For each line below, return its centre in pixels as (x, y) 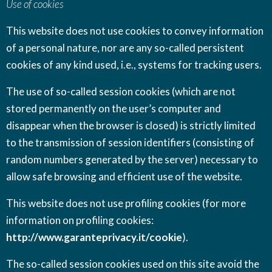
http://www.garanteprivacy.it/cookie (94, 237)
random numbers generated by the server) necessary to (132, 159)
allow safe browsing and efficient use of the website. (124, 176)
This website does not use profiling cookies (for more (126, 203)
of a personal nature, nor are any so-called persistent (125, 47)
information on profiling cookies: (80, 220)
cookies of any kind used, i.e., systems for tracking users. (134, 64)
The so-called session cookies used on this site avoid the (133, 263)
